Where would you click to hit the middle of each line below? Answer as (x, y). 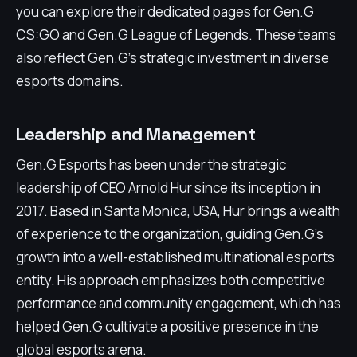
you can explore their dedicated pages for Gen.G (165, 12)
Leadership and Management (135, 134)
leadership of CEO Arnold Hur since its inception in (168, 188)
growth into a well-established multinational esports (175, 257)
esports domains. (70, 81)
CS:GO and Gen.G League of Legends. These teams (176, 35)
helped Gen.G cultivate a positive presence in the (167, 326)
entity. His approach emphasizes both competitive (171, 280)
